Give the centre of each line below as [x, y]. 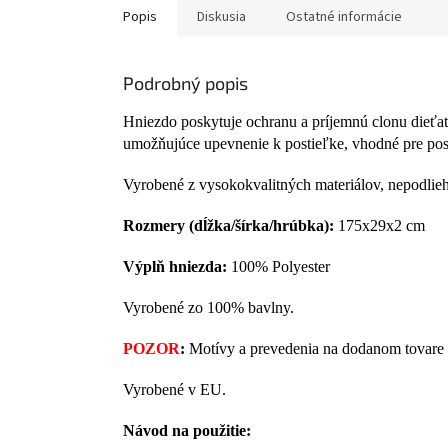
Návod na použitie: [187, 431]
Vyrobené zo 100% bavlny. [208, 308]
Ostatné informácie [344, 17]
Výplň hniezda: [175, 267]
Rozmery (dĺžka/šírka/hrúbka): [228, 226]
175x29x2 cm [379, 226]
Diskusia [221, 17]
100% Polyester [278, 267]
